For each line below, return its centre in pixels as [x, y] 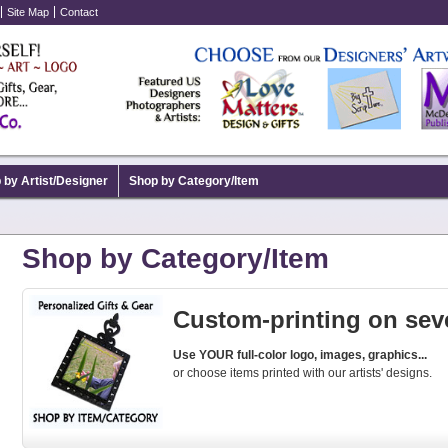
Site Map [28, 12]
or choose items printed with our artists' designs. [303, 372]
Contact [79, 12]
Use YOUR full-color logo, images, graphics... [300, 354]
